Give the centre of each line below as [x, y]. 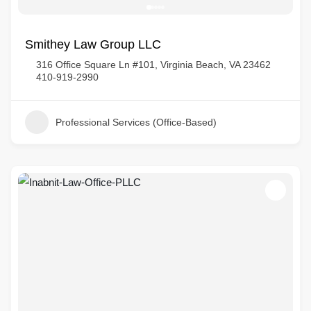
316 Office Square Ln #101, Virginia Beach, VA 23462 [153, 65]
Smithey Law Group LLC [93, 44]
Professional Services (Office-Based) [136, 122]
